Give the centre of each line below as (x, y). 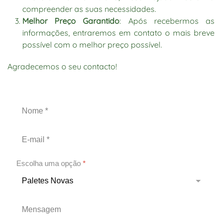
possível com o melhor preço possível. (92, 45)
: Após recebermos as (167, 21)
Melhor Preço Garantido (71, 21)
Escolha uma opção (50, 163)
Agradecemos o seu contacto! (62, 66)
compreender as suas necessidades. (89, 9)
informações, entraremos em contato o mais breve (118, 33)
